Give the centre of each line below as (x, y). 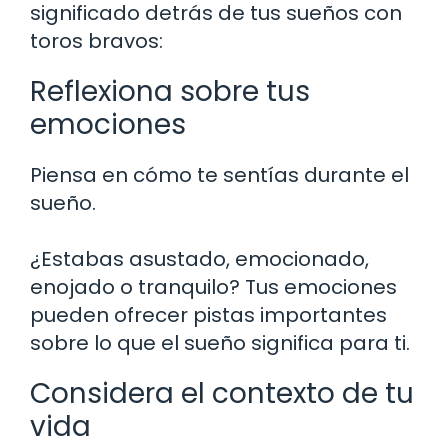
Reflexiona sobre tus (170, 91)
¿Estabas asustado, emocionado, (199, 258)
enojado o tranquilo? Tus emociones (213, 286)
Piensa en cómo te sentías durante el (219, 174)
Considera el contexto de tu (222, 393)
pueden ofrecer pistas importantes (208, 314)
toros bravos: (96, 40)
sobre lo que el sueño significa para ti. (220, 342)
